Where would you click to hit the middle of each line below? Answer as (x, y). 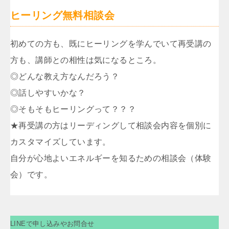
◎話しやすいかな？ (48, 93)
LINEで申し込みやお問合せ (52, 223)
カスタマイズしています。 (61, 142)
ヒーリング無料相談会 (62, 15)
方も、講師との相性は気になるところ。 (86, 60)
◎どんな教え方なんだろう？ (65, 76)
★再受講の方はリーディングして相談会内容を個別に (111, 125)
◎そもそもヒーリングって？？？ (73, 109)
